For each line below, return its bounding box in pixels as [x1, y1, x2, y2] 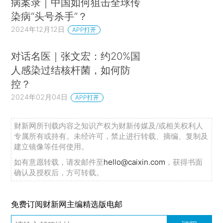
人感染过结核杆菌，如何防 [11, 63, 131, 76]
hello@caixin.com [104, 157, 166, 167]
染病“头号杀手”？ [11, 10, 88, 23]
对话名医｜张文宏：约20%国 [11, 49, 141, 62]
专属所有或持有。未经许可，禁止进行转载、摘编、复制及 [14, 131, 209, 141]
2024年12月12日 [11, 25, 65, 34]
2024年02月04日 [11, 92, 68, 101]
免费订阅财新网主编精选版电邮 [11, 199, 123, 209]
